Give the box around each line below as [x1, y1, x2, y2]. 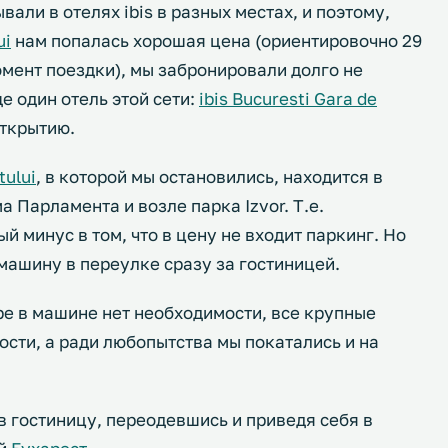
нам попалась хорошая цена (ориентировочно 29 [11, 30, 422, 51]
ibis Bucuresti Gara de [199, 88, 377, 109]
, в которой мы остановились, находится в [36, 166, 383, 187]
